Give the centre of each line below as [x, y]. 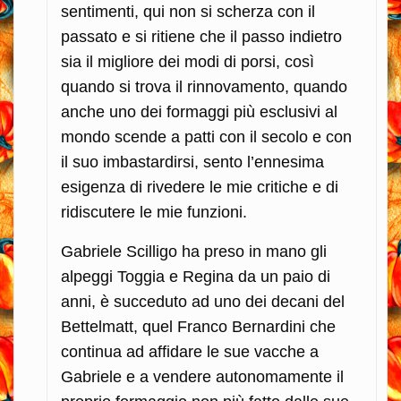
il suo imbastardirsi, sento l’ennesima [192, 162]
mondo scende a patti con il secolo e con [206, 137]
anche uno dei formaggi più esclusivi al [199, 111]
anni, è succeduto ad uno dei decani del [203, 301]
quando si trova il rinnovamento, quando [204, 86]
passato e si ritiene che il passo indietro [201, 36]
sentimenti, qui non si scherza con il [188, 11]
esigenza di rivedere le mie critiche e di [200, 187]
